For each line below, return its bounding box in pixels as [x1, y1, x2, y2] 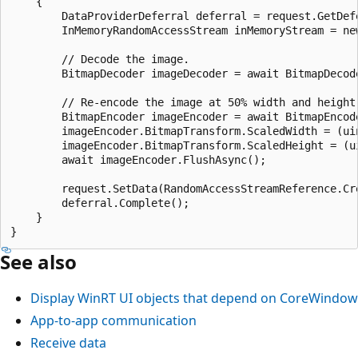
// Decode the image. [10, 52, 189, 66]
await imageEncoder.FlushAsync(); [10, 153, 266, 166]
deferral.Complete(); [10, 196, 189, 209]
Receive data [30, 333, 106, 352]
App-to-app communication [30, 311, 197, 329]
